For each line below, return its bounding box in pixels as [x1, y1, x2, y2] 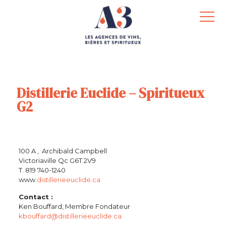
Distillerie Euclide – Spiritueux [17, 84, 204, 102]
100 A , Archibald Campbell [18, 147, 107, 155]
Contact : [18, 193, 53, 201]
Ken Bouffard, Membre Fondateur [18, 202, 130, 210]
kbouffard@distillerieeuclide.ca [18, 212, 122, 220]
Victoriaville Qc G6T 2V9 [18, 156, 96, 164]
